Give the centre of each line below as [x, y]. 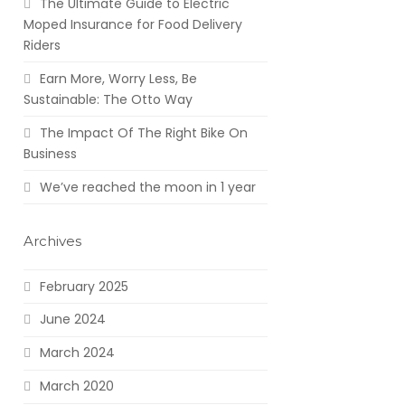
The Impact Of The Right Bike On [143, 132]
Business [50, 153]
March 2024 [77, 353]
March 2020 [76, 386]
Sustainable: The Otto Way [108, 99]
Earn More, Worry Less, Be [118, 78]
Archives [52, 241]
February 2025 [84, 286]
